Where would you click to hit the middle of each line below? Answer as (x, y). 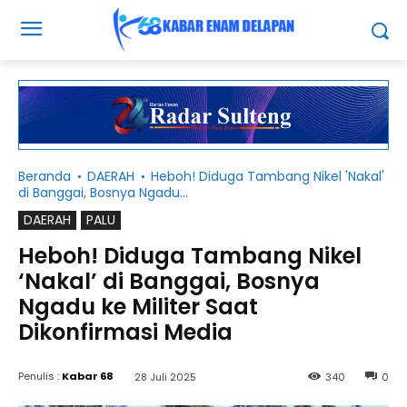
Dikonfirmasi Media (125, 332)
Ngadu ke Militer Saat (138, 306)
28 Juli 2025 (165, 377)
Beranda (45, 176)
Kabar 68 (88, 377)
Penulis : (39, 377)
